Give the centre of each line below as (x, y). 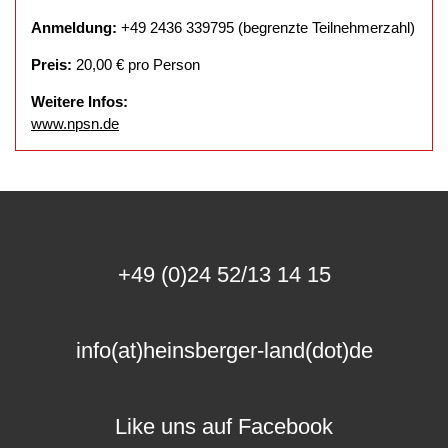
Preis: (53, 64)
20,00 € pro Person (138, 64)
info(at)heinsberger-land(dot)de (224, 350)
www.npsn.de (75, 123)
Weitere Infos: (79, 101)
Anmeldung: (76, 27)
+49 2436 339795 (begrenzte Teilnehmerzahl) (268, 27)
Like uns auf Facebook (224, 426)
